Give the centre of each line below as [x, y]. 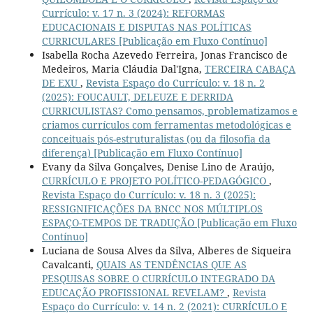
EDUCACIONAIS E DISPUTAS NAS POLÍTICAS [146, 27]
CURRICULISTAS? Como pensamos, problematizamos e [169, 111]
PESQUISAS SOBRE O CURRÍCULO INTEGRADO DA [158, 279]
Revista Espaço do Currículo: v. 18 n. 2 [175, 83]
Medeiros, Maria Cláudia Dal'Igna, [123, 69]
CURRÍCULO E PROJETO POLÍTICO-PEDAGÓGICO [155, 181]
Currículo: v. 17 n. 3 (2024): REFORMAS [133, 13]
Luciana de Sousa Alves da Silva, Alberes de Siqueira [166, 251]
